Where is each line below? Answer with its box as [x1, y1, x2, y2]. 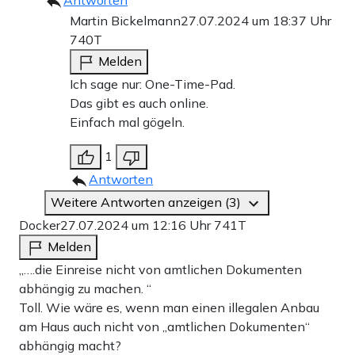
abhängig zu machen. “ [19, 280, 151, 296]
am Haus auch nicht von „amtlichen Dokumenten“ [19, 318, 310, 334]
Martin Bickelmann [70, 12, 181, 29]
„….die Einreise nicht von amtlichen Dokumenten [19, 261, 302, 277]
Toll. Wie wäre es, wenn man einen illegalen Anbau [19, 299, 319, 315]
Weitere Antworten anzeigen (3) [51, 193, 244, 210]
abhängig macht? [19, 337, 121, 353]
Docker [19, 216, 60, 233]
